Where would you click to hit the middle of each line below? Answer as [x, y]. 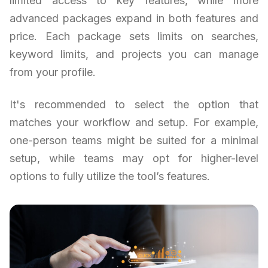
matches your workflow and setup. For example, [134, 123]
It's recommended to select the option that [134, 105]
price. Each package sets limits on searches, [134, 36]
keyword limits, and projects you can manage [134, 54]
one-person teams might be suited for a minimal [134, 141]
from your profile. [53, 72]
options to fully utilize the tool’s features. [110, 176]
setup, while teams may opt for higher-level [134, 159]
